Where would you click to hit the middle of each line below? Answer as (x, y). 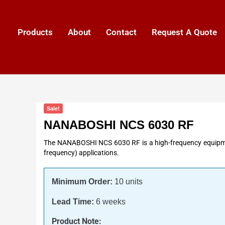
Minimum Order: (82, 182)
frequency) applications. (81, 153)
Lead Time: (73, 202)
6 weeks (110, 202)
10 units (128, 182)
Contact (121, 32)
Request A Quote (184, 32)
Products (35, 32)
